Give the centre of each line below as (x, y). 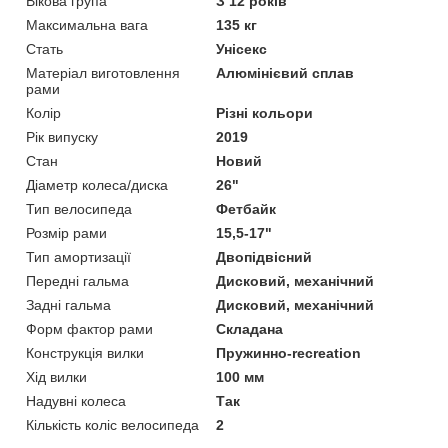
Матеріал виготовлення (103, 72)
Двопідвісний (264, 256)
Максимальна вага (87, 24)
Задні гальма (68, 304)
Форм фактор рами (89, 328)
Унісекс (242, 48)
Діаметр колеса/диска (97, 184)
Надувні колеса (76, 400)
